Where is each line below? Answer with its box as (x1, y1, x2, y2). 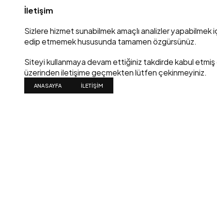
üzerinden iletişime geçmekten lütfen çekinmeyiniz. (24, 65, 207, 78)
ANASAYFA (34, 81, 62, 90)
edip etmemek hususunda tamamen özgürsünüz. (24, 34, 197, 47)
